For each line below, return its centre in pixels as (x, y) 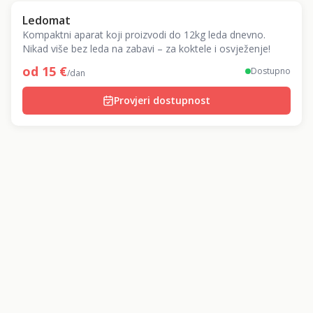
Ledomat (46, 20)
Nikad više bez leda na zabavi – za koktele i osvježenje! (146, 49)
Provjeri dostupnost (162, 100)
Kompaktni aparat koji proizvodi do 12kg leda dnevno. (144, 35)
